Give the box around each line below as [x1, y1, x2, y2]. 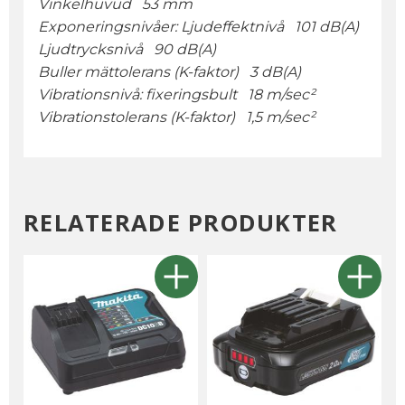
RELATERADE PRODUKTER [24, 206, 338, 239]
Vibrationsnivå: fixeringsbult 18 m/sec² [38, 86, 316, 104]
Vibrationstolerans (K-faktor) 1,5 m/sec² [38, 108, 316, 127]
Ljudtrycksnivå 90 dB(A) [38, 41, 216, 59]
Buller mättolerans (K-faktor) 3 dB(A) [38, 63, 301, 81]
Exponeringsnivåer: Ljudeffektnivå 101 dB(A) [38, 18, 359, 36]
